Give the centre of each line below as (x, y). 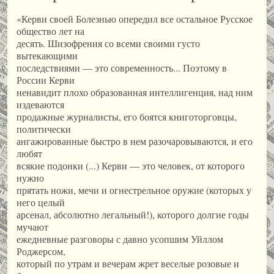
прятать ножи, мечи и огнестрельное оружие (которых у (134, 190)
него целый (41, 202)
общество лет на (50, 31)
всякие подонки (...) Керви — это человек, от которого (131, 166)
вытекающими (47, 56)
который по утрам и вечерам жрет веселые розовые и (128, 264)
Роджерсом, (41, 251)
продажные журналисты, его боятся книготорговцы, (127, 117)
